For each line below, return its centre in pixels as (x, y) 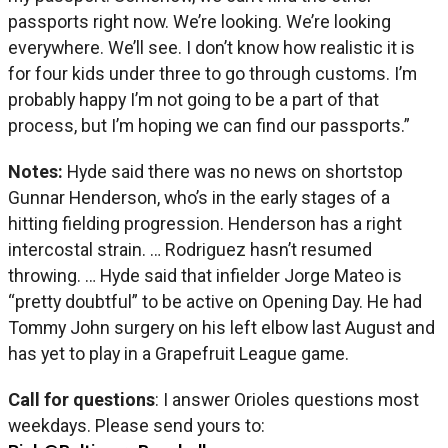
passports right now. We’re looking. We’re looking (199, 21)
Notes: (37, 171)
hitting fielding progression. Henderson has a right (205, 223)
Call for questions (81, 399)
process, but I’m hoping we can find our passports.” (209, 125)
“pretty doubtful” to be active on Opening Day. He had (215, 301)
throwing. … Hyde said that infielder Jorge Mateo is (205, 275)
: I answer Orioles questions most (287, 399)
